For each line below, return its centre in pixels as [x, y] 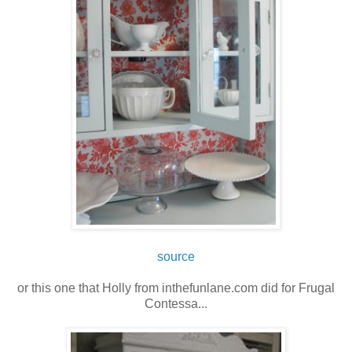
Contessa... [176, 304]
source [176, 257]
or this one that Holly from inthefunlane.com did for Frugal [176, 288]
